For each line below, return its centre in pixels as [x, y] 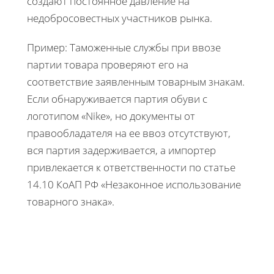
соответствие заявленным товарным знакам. [136, 81]
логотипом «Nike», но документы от [111, 116]
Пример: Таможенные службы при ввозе [124, 47]
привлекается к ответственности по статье [131, 167]
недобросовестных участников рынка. [120, 18]
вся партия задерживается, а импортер [121, 150]
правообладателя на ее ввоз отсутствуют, [129, 133]
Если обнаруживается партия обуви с [117, 98]
